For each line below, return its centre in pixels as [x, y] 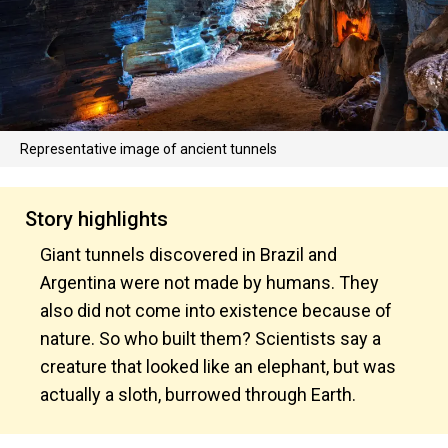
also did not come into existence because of [216, 310]
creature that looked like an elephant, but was [218, 366]
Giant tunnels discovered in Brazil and [188, 254]
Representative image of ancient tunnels [148, 149]
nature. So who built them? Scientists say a [210, 338]
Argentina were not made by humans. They [209, 282]
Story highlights [96, 219]
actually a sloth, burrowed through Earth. [198, 394]
